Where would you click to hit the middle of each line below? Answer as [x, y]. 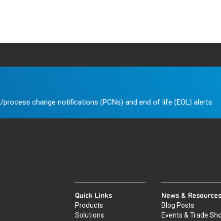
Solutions [90, 215]
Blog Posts [178, 205]
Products [89, 205]
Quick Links [93, 195]
